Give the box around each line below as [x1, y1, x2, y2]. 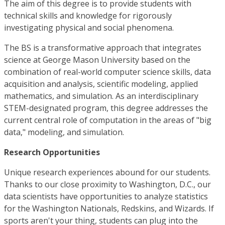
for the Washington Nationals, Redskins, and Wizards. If [4, 203, 214, 214]
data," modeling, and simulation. [4, 127, 124, 138]
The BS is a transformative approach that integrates [4, 42, 201, 54]
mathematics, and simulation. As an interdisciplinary [4, 90, 198, 102]
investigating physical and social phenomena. [4, 22, 174, 34]
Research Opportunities [4, 147, 100, 158]
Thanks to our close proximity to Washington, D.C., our [4, 179, 211, 190]
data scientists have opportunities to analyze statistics [4, 191, 208, 202]
